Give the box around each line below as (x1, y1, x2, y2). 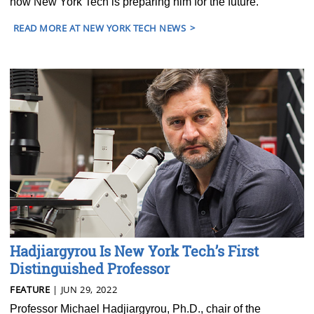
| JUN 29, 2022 (50, 282, 118, 296)
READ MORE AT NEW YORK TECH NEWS (13, 21, 186, 34)
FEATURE (10, 282, 50, 296)
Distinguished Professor (10, 259, 170, 278)
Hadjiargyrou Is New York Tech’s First (10, 241, 259, 260)
